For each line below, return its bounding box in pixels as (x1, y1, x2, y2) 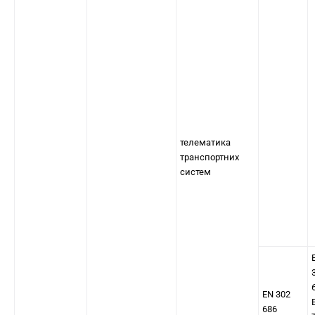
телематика (180, 137, 231, 148)
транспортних (180, 152, 239, 162)
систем (180, 167, 211, 177)
